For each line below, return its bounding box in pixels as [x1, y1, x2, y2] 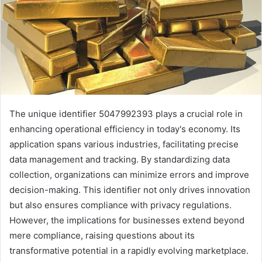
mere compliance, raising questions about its [9, 229, 195, 241]
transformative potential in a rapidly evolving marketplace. [9, 244, 249, 256]
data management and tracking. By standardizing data [9, 153, 230, 165]
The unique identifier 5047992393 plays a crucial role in [9, 108, 243, 119]
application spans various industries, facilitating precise [9, 138, 239, 150]
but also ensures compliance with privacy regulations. [9, 199, 232, 211]
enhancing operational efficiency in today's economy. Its [9, 123, 240, 135]
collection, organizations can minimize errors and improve [9, 168, 249, 180]
